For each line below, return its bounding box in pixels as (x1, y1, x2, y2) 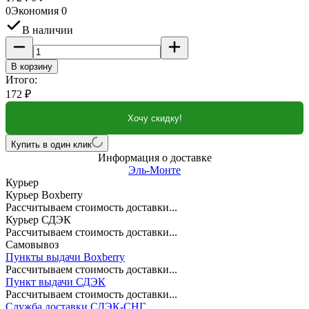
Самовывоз (6, 239, 59, 251)
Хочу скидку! (127, 112, 182, 123)
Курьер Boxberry (6, 189, 83, 201)
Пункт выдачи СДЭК (6, 276, 106, 288)
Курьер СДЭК (6, 214, 71, 226)
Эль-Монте (128, 164, 181, 177)
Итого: (6, 74, 37, 86)
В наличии (22, 24, 73, 37)
